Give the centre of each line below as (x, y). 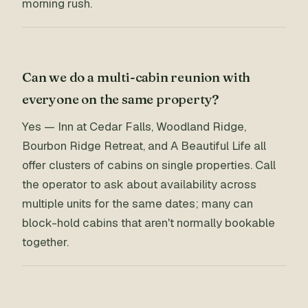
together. (45, 242)
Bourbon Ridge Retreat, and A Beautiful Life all (144, 146)
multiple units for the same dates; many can (137, 203)
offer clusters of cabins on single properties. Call (149, 165)
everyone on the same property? (121, 99)
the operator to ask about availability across (139, 184)
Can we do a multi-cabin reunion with (136, 77)
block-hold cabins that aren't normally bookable (148, 223)
